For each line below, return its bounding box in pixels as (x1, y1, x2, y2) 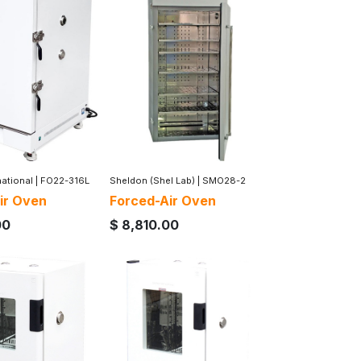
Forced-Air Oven (110, 192, 216, 209)
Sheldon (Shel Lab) (110, 174, 195, 186)
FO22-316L (40, 174, 89, 186)
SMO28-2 (202, 174, 246, 186)
